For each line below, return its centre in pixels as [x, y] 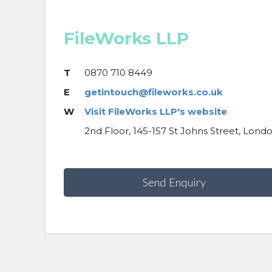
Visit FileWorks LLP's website [155, 111]
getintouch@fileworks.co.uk [153, 92]
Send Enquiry [175, 182]
